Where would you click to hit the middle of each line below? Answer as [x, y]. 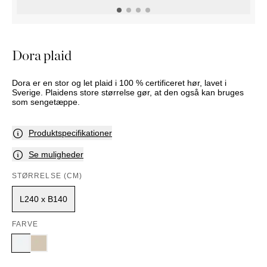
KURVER [88, 16]
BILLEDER [91, 64]
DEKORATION [97, 28]
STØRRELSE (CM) [47, 176]
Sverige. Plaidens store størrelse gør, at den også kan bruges [128, 92]
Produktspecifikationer [70, 133]
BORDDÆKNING [102, 52]
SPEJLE [86, 40]
